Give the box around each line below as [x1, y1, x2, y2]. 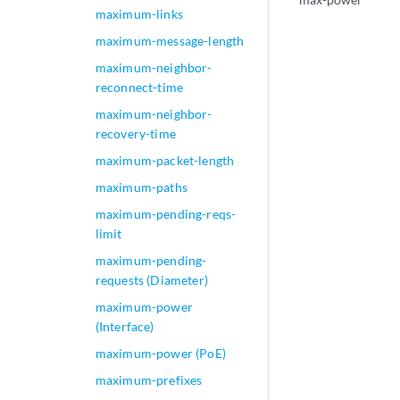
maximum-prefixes [95, 372, 203, 387]
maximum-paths [95, 179, 187, 195]
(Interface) [95, 319, 154, 334]
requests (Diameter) [95, 272, 208, 287]
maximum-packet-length [95, 153, 235, 168]
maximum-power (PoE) [95, 346, 226, 361]
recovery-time [95, 126, 176, 141]
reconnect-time [95, 79, 184, 95]
